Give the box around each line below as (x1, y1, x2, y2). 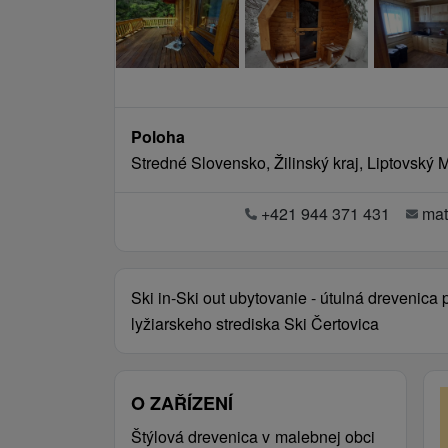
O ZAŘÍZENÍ (131, 390, 233, 416)
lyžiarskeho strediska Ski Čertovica (131, 312, 379, 335)
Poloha (131, 125, 185, 148)
